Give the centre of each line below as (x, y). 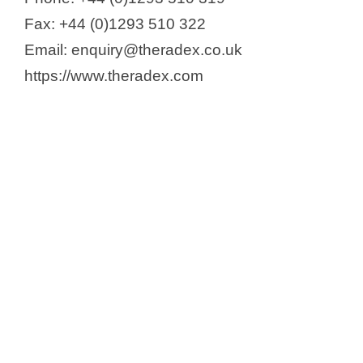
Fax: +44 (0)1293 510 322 (115, 23)
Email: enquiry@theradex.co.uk (133, 49)
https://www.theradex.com (114, 75)
